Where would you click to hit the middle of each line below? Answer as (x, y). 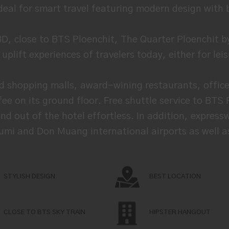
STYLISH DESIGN (29, 177)
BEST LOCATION (175, 177)
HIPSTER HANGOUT (180, 212)
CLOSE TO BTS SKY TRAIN (44, 212)
